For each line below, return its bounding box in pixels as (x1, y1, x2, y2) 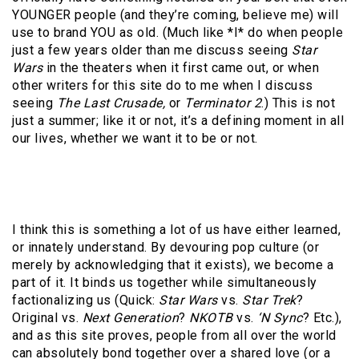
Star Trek (242, 292, 296, 309)
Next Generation (82, 310, 179, 326)
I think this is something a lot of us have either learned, (12, 222, 341, 238)
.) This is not (261, 95, 335, 111)
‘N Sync (257, 310, 303, 326)
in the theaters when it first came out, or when (42, 60, 319, 76)
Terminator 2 (184, 95, 261, 111)
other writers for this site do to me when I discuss (12, 78, 313, 94)
